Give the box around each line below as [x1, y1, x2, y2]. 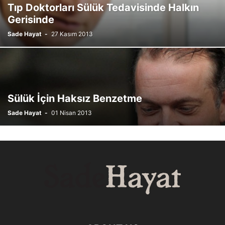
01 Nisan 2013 [51, 109, 92, 117]
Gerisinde [8, 14, 54, 26]
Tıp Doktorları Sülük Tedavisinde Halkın [8, 2, 199, 14]
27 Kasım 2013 [51, 30, 93, 38]
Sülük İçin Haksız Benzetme [8, 92, 142, 104]
